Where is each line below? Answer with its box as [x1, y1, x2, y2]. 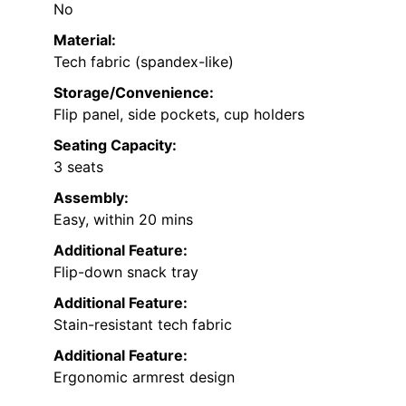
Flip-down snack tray [53, 263, 198, 282]
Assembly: [53, 188, 129, 208]
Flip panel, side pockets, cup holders [53, 105, 304, 124]
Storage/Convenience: [53, 83, 214, 102]
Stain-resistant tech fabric [53, 315, 232, 334]
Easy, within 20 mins [53, 210, 193, 229]
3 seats [53, 158, 103, 177]
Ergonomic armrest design [53, 368, 235, 387]
